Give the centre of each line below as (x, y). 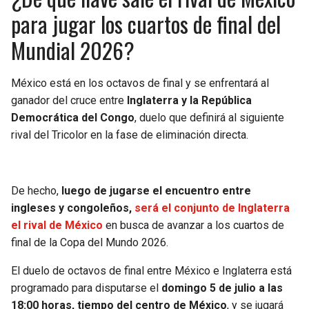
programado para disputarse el (86, 288)
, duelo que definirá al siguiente (209, 118)
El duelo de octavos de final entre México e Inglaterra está (151, 271)
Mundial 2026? (73, 50)
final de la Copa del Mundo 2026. (90, 243)
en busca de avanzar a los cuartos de (193, 226)
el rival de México (57, 226)
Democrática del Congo (73, 118)
